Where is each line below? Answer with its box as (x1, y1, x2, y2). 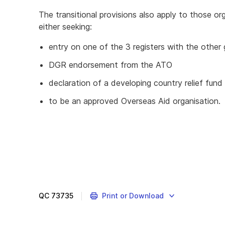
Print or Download (101, 191, 164, 200)
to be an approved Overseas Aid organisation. (49, 96, 220, 106)
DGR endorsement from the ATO (49, 60, 172, 70)
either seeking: (39, 22, 92, 32)
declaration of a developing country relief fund (49, 78, 222, 88)
